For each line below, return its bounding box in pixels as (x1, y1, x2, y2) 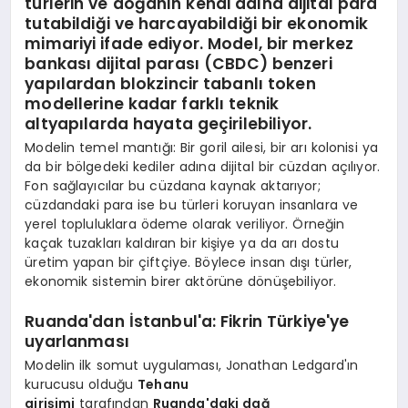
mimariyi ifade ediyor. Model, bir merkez (25, 33, 353, 56)
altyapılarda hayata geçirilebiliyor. (25, 113, 312, 136)
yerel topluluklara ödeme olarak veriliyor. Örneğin (25, 214, 345, 233)
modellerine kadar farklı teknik (25, 93, 280, 116)
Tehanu (138, 374, 189, 393)
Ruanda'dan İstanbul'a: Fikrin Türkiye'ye (25, 311, 350, 333)
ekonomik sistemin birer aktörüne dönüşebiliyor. (25, 271, 337, 291)
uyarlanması (25, 331, 129, 353)
